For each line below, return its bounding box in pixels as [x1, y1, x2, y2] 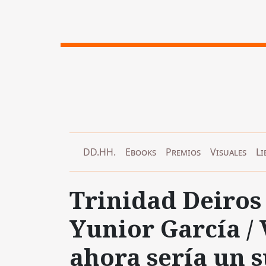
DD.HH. [83, 145, 116, 159]
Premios [166, 145, 201, 159]
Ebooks [125, 145, 156, 159]
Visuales [210, 145, 246, 159]
